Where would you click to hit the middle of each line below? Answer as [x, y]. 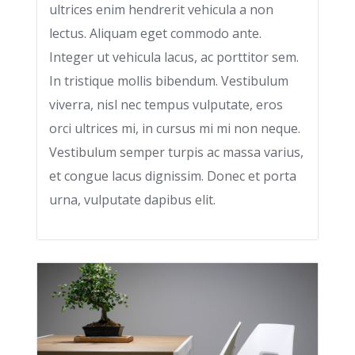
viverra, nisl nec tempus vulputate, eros [166, 105]
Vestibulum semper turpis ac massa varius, [176, 152]
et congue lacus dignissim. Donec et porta [173, 176]
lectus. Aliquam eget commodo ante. [155, 33]
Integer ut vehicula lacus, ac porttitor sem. [174, 57]
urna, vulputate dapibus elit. [132, 200]
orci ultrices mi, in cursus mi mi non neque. [175, 128]
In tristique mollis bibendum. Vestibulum [169, 81]
